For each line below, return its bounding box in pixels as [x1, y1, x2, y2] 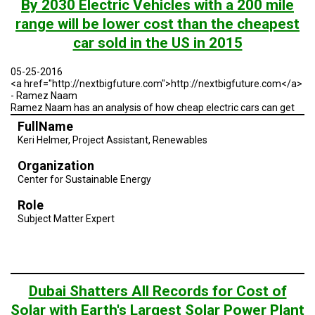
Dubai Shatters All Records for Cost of [28, 282, 287, 300]
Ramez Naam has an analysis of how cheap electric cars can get [11, 101, 295, 113]
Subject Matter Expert [18, 212, 115, 224]
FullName [18, 118, 73, 134]
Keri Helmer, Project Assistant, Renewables [18, 134, 207, 146]
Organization [18, 157, 94, 173]
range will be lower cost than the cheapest [15, 15, 300, 32]
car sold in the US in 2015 [72, 34, 243, 51]
